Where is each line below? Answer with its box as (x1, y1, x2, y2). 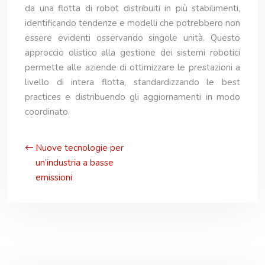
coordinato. (25, 106, 70, 118)
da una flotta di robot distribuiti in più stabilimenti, (25, 2, 240, 14)
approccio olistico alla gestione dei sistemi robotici (25, 47, 240, 59)
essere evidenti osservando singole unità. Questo (25, 32, 240, 44)
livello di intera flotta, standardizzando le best (25, 76, 240, 88)
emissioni (35, 172, 72, 183)
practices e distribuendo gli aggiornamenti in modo (25, 91, 240, 103)
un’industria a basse (35, 157, 114, 169)
